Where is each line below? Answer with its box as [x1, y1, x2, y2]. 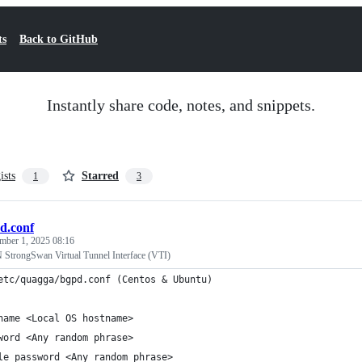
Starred [82, 170, 119, 182]
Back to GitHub [19, 33, 98, 45]
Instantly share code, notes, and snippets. [47, 96, 315, 114]
